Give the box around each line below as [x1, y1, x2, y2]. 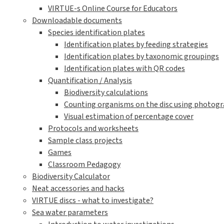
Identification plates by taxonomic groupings [64, 51, 219, 62]
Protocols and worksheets [48, 123, 138, 134]
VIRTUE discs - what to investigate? [32, 195, 153, 206]
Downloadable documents [32, 15, 122, 26]
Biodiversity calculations [64, 87, 148, 98]
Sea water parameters [32, 207, 108, 218]
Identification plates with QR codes [64, 63, 185, 74]
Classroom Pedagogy [48, 159, 120, 170]
